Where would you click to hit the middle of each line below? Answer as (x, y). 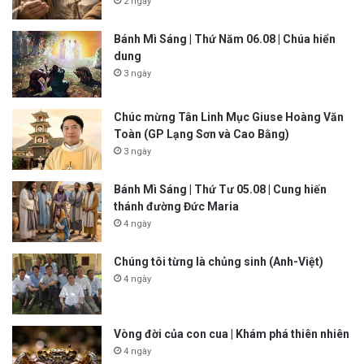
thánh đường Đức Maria (176, 207)
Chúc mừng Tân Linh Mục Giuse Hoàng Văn (229, 117)
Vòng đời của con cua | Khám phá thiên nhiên (232, 334)
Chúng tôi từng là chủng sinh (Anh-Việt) (219, 262)
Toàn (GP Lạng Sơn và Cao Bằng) (201, 134)
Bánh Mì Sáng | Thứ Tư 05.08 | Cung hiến (220, 190)
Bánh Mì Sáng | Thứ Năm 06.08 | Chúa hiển (225, 39)
